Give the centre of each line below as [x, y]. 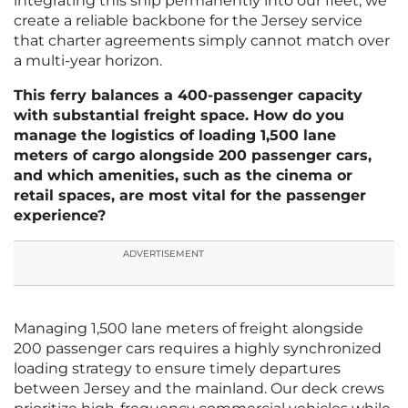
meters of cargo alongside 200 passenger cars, [193, 156]
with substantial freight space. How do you [179, 116]
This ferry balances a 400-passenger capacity [188, 96]
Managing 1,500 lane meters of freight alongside [189, 329]
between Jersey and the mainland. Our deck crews [199, 389]
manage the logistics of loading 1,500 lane [175, 136]
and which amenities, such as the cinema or [183, 176]
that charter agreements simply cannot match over [202, 41]
